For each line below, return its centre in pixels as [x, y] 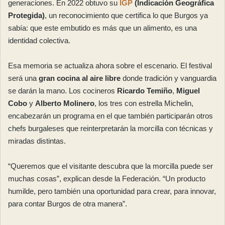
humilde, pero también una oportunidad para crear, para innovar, [112, 191]
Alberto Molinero [65, 103]
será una [23, 78]
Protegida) [26, 15]
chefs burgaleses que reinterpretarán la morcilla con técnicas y [110, 128]
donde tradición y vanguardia [168, 78]
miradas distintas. [37, 141]
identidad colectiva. [39, 40]
